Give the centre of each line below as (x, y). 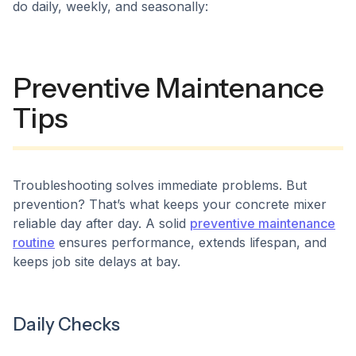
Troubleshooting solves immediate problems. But (160, 185)
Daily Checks (67, 324)
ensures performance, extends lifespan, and (191, 242)
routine (34, 242)
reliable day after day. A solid (101, 223)
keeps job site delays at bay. (97, 261)
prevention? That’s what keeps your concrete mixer (170, 204)
